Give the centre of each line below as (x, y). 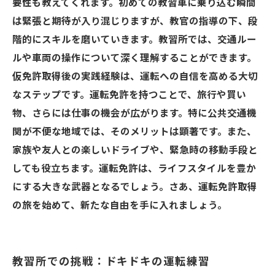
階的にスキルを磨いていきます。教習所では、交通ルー (134, 40)
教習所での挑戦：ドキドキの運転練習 (111, 261)
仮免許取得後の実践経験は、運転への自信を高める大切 (135, 77)
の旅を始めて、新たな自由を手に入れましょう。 (120, 206)
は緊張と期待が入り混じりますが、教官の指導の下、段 (135, 21)
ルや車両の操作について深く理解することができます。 (134, 58)
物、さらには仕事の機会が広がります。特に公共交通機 (134, 114)
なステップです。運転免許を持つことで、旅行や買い (129, 95)
